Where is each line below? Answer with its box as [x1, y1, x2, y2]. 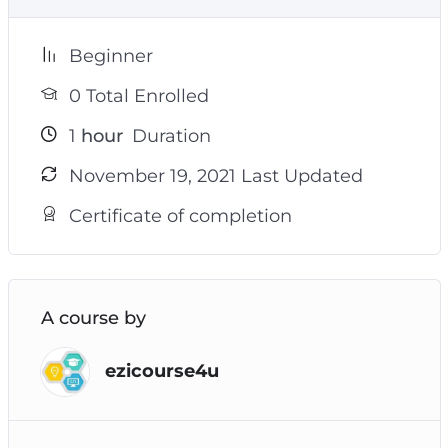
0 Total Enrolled [68, 84, 209, 107]
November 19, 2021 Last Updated [68, 164, 363, 187]
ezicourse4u [104, 360, 219, 383]
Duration [126, 124, 211, 147]
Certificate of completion [68, 204, 292, 227]
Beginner [68, 44, 153, 67]
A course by [40, 306, 146, 329]
